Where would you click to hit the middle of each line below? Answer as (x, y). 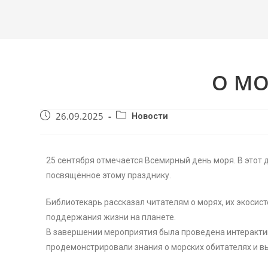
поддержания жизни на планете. (111, 217)
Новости (150, 117)
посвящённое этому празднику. (109, 176)
